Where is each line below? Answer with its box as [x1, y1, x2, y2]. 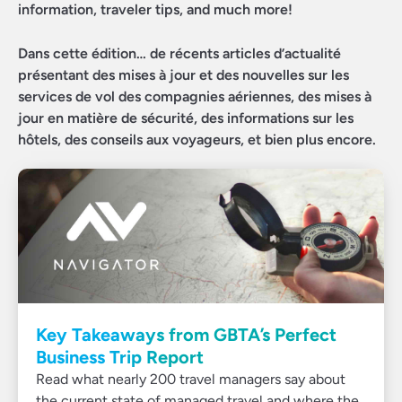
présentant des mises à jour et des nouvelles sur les [18, 66, 349, 83]
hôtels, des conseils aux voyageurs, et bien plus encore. [18, 131, 376, 148]
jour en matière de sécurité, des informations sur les [18, 109, 354, 127]
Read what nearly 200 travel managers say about [36, 371, 345, 388]
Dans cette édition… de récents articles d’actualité [18, 45, 341, 62]
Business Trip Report [36, 346, 204, 368]
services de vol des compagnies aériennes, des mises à [18, 88, 371, 105]
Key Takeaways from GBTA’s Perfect [36, 324, 336, 345]
